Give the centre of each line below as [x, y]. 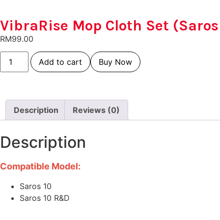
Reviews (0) [96, 110]
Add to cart [61, 62]
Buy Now [116, 62]
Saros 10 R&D [45, 198]
